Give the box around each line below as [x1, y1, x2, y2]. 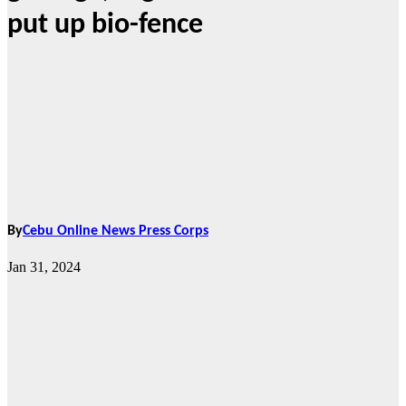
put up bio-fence [7, 11, 203, 41]
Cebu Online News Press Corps [23, 224, 208, 239]
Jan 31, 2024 [7, 259, 81, 275]
